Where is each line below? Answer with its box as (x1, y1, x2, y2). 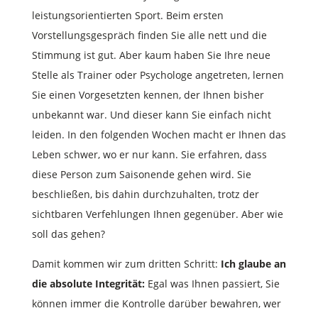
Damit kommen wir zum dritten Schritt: (31, 256, 221, 270)
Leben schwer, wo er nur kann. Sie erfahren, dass (31, 147, 267, 161)
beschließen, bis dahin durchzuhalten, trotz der (31, 187, 259, 201)
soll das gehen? (31, 226, 108, 241)
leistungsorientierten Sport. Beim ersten (31, 8, 224, 22)
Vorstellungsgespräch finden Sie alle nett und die (31, 28, 267, 42)
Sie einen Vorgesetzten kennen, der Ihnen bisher (31, 87, 264, 102)
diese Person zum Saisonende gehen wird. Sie (31, 167, 251, 181)
